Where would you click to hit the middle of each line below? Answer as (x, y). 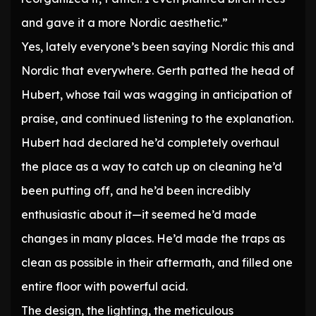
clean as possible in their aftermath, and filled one (157, 263)
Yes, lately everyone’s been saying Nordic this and (158, 47)
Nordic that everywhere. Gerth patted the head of (158, 71)
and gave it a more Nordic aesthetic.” (124, 23)
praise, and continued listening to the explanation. (157, 119)
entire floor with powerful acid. (104, 287)
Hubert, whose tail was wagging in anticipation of (157, 95)
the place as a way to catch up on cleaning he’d (152, 167)
